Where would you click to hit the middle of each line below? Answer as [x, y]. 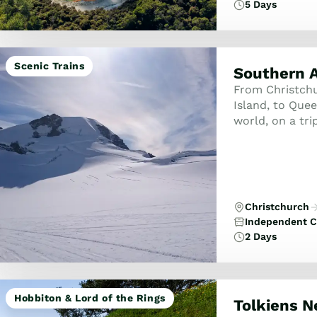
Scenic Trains [50, 66]
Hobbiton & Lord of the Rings [90, 298]
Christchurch [277, 207]
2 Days [260, 236]
